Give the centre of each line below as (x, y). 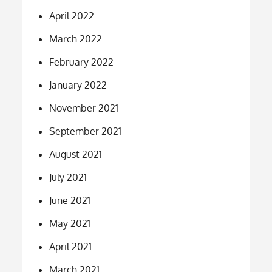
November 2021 (84, 108)
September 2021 (86, 131)
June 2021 (70, 200)
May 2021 (70, 223)
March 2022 (76, 39)
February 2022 (82, 62)
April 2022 (72, 15)
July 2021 (68, 177)
